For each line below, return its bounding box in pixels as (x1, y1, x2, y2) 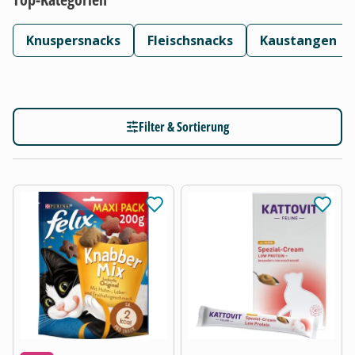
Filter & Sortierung (139, 117, 229, 136)
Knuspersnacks (26, 31, 120, 49)
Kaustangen (260, 31, 337, 49)
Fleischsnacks (147, 31, 233, 49)
